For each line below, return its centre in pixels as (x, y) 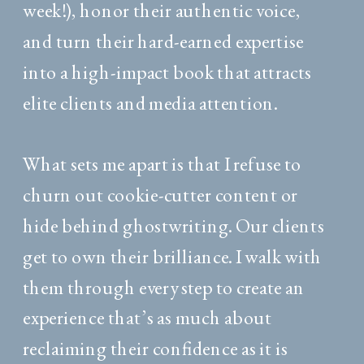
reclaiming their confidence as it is (156, 348)
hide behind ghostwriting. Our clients (174, 225)
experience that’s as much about (147, 317)
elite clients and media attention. (150, 102)
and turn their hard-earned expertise (163, 41)
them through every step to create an (164, 287)
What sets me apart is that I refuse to (162, 164)
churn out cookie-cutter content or (160, 194)
